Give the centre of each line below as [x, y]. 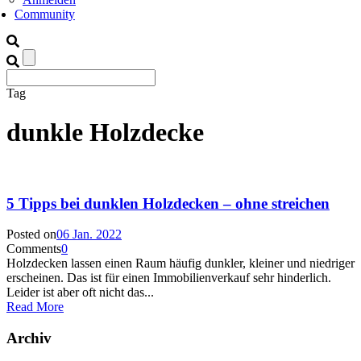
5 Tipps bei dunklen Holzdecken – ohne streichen [168, 203]
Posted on [31, 234]
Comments [34, 249]
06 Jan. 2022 [89, 234]
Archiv [29, 338]
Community [45, 14]
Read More [35, 307]
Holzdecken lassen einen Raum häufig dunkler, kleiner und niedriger [180, 263]
